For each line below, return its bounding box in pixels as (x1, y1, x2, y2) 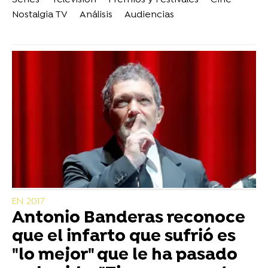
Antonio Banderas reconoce (12, 208, 245, 229)
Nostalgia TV (12, 9, 68, 22)
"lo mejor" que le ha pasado (12, 245, 237, 266)
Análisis (80, 9, 112, 22)
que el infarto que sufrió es (12, 227, 236, 248)
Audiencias (124, 9, 174, 22)
